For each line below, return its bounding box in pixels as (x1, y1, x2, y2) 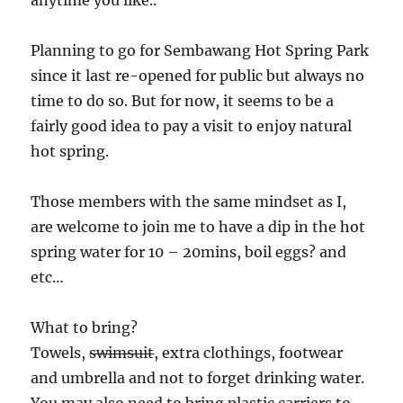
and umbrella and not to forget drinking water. (31, 369, 365, 388)
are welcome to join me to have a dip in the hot (31, 218, 366, 237)
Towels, (31, 344, 90, 363)
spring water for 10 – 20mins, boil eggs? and (31, 243, 347, 262)
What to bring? (31, 318, 139, 337)
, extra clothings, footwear (154, 344, 344, 363)
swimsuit (89, 344, 155, 363)
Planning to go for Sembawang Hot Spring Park (31, 41, 370, 60)
